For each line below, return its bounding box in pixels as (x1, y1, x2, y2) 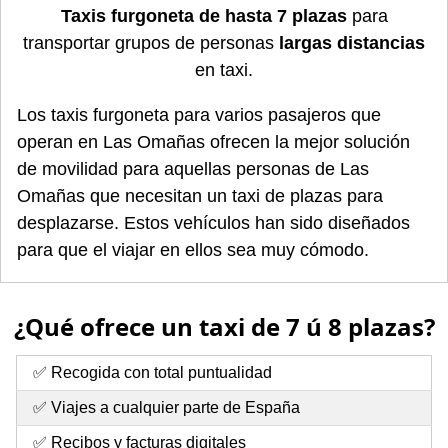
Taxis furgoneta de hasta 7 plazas (60, 5, 347, 26)
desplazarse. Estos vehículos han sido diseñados (17, 212, 410, 233)
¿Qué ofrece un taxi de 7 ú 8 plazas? (13, 309, 435, 343)
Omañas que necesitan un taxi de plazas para (17, 185, 383, 206)
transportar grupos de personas (23, 32, 279, 53)
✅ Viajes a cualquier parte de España (33, 399, 300, 417)
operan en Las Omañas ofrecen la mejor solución (17, 131, 410, 152)
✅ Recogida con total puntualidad (33, 364, 272, 382)
